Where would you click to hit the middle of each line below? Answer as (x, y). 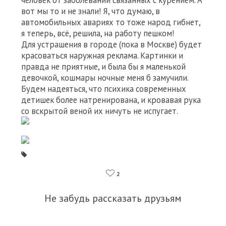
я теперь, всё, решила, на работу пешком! (98, 33)
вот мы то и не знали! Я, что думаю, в (91, 11)
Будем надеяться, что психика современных (104, 89)
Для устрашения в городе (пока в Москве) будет (111, 44)
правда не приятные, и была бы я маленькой (103, 67)
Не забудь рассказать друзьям (113, 198)
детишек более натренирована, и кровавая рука (111, 100)
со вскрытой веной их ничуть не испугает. (100, 111)
